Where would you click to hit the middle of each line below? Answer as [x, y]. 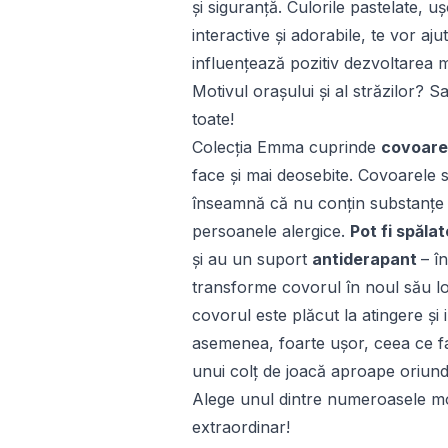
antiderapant [366, 259]
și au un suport [252, 259]
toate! [213, 119]
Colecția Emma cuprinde [286, 147]
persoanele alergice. [271, 231]
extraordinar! [241, 427]
